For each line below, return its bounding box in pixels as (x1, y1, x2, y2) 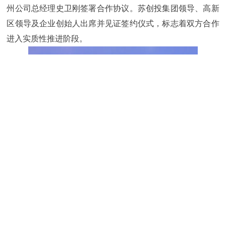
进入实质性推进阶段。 (7, 34, 88, 43)
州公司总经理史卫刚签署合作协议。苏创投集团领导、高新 (7, 4, 219, 13)
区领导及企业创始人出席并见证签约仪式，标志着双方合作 (7, 19, 219, 28)
